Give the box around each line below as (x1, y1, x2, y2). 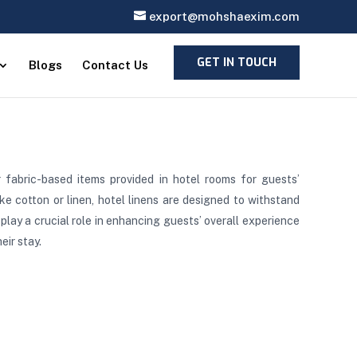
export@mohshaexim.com (149, 10, 300, 23)
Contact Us (82, 58, 148, 73)
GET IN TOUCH (197, 54, 277, 70)
